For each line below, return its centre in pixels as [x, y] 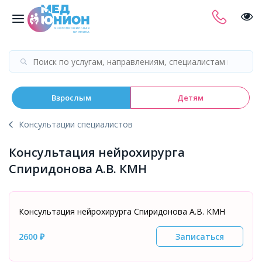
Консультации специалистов [76, 124]
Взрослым [71, 98]
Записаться [200, 237]
